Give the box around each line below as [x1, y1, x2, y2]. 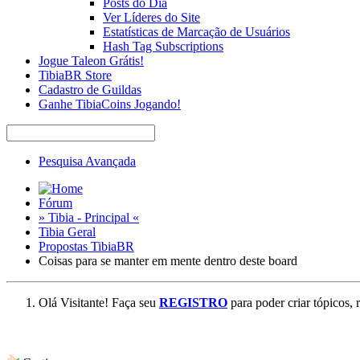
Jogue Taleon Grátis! [39, 53, 144, 67]
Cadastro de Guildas [39, 82, 141, 96]
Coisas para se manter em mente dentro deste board [39, 253, 297, 268]
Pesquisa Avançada [39, 153, 136, 168]
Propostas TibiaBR [39, 239, 134, 253]
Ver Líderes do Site [103, 10, 200, 24]
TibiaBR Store [39, 67, 112, 82]
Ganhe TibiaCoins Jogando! [39, 96, 181, 111]
